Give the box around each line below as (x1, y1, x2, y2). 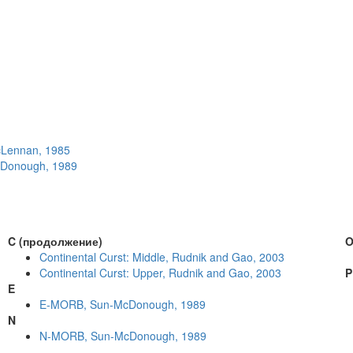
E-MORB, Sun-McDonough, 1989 (39, 296, 206, 312)
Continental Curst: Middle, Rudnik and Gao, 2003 (39, 249, 285, 265)
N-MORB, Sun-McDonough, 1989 (39, 328, 207, 344)
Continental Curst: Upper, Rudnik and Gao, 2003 (39, 265, 282, 281)
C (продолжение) (8, 233, 103, 249)
